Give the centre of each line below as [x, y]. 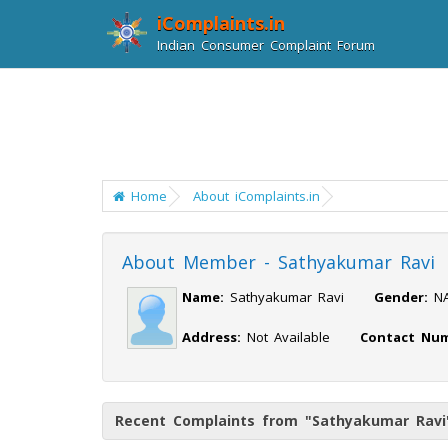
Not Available [300, 337]
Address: [211, 337]
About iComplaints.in [256, 196]
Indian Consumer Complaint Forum [266, 45]
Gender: [401, 297]
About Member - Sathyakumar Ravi [278, 262]
